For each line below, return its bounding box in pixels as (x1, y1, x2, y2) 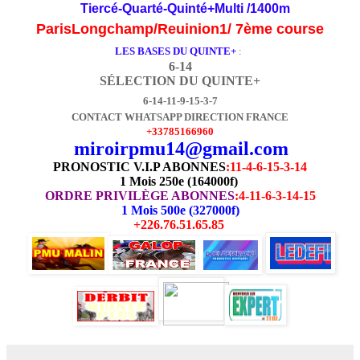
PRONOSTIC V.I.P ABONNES (53, 159, 226, 174)
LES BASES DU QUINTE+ (115, 44, 236, 57)
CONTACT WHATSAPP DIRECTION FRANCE (72, 110, 288, 123)
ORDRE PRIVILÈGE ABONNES (44, 188, 235, 202)
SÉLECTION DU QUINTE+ (100, 73, 260, 88)
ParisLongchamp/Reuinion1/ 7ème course (36, 20, 324, 37)
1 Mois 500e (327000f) (121, 202, 239, 217)
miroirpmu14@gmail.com (74, 137, 288, 159)
